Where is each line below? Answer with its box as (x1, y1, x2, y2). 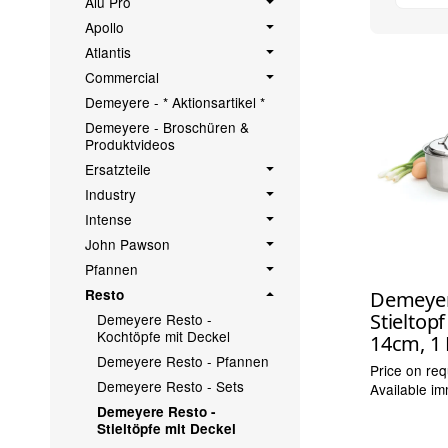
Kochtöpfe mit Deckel (97, 326, 231, 347)
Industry (84, 184, 136, 205)
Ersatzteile (84, 159, 151, 180)
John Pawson (84, 234, 170, 255)
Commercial (84, 67, 159, 88)
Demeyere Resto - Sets (97, 376, 245, 397)
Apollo (84, 17, 124, 38)
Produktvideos (84, 134, 175, 155)
